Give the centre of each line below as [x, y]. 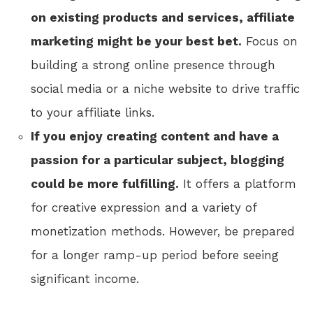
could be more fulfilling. [105, 184]
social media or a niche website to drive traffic [165, 89]
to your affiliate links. [93, 113]
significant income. [85, 279]
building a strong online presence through [153, 65]
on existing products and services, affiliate [163, 18]
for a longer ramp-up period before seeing [155, 255]
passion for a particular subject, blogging [158, 160]
